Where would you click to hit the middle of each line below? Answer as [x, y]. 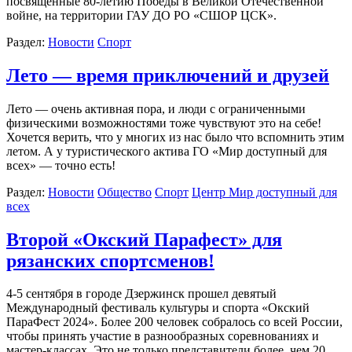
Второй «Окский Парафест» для [144, 239]
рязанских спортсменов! [110, 260]
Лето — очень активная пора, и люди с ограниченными [156, 108]
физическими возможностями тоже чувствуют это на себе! [164, 123]
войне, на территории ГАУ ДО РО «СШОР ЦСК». [141, 15]
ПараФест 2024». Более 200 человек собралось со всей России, [174, 322]
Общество [125, 192]
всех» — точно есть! [61, 165]
